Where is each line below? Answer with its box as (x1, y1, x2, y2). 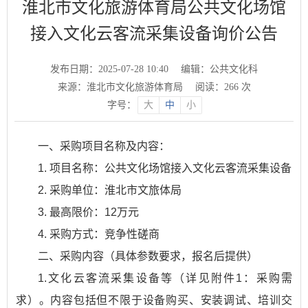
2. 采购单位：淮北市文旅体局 (38, 184, 181, 196)
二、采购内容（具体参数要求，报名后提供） (38, 250, 258, 262)
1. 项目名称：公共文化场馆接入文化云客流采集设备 (38, 162, 291, 174)
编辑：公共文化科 (181, 64, 258, 74)
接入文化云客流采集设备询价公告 (30, 24, 278, 43)
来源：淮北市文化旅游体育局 (57, 82, 183, 92)
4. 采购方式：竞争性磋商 (38, 228, 159, 240)
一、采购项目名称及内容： (38, 140, 170, 152)
